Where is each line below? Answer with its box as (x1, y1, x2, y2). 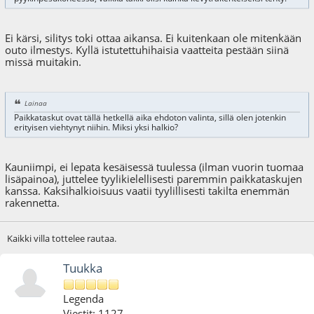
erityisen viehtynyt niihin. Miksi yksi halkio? (13, 122, 178, 133)
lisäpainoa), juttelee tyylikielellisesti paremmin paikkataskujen (5, 172, 303, 186)
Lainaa (24, 98, 47, 109)
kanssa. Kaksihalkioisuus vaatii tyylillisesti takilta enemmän (5, 184, 290, 198)
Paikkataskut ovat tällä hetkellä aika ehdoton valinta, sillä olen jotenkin (13, 112, 286, 123)
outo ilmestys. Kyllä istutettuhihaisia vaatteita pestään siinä (5, 42, 289, 57)
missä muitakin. (5, 54, 82, 69)
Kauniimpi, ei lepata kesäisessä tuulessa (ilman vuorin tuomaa (5, 160, 304, 175)
